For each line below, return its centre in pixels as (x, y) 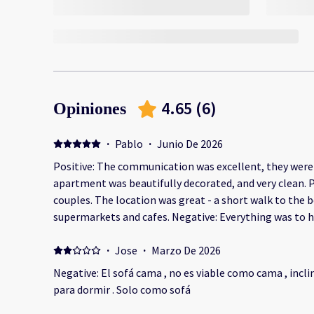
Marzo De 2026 (186, 251)
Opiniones (90, 109)
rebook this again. (96, 234)
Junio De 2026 (190, 144)
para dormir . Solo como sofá (122, 290)
